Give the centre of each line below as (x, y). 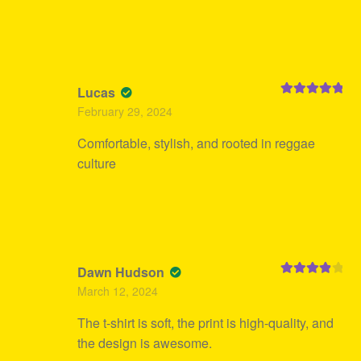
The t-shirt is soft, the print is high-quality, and (205, 323)
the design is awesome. (144, 343)
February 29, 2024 (124, 112)
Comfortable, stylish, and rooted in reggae (196, 143)
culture (96, 164)
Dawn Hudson (122, 272)
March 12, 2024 (117, 291)
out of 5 (298, 296)
